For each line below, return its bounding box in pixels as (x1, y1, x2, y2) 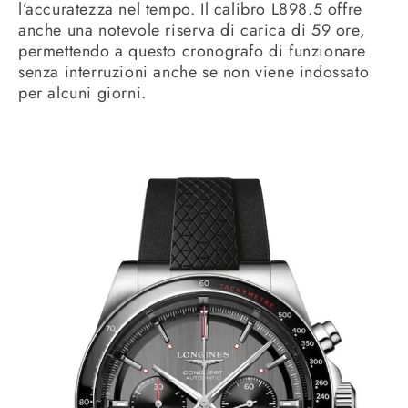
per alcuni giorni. (18, 81, 147, 106)
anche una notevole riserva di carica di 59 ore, (18, 18, 366, 43)
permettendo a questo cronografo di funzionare (18, 39, 367, 64)
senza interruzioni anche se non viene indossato (18, 60, 370, 85)
